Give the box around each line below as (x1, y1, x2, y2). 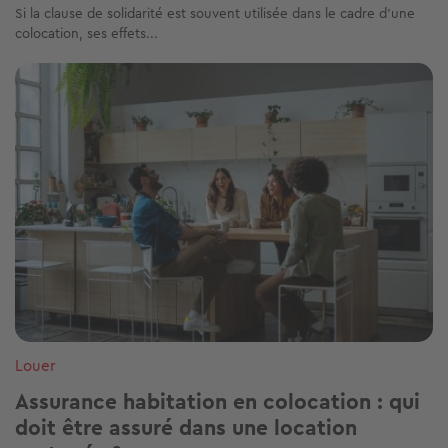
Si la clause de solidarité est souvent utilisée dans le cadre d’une (15, 3, 415, 24)
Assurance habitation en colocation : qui (15, 386, 420, 417)
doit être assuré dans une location (15, 412, 357, 443)
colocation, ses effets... (15, 23, 158, 44)
